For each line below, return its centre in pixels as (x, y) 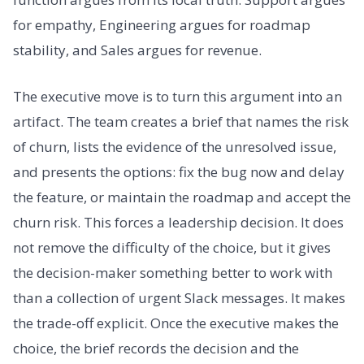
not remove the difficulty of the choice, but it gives (172, 248)
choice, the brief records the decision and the (156, 349)
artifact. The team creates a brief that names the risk (181, 122)
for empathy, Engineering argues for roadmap (162, 24)
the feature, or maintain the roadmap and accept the (182, 197)
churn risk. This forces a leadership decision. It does (178, 223)
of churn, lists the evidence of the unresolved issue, (175, 147)
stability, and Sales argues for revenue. (137, 50)
